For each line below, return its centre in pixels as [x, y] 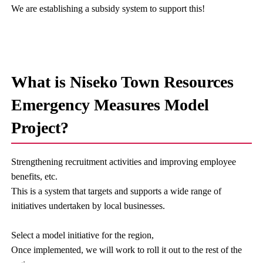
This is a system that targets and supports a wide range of [117, 191]
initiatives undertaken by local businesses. [88, 206]
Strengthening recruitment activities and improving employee [124, 162]
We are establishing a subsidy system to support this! [108, 9]
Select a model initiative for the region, [83, 235]
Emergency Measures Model [110, 105]
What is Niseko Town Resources [123, 82]
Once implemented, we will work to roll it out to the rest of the [127, 250]
